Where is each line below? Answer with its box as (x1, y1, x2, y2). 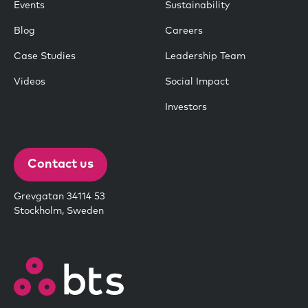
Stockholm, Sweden (14, 206, 104, 217)
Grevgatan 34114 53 (14, 192, 105, 202)
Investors (165, 102, 207, 112)
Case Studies (14, 51, 76, 61)
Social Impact (165, 76, 229, 87)
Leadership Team (165, 51, 245, 61)
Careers (165, 25, 203, 36)
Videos (14, 76, 45, 87)
